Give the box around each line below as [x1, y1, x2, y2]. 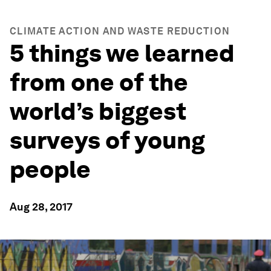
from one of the [10, 68, 188, 97]
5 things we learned [10, 39, 235, 68]
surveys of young [10, 126, 205, 155]
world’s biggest [10, 97, 186, 126]
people [10, 155, 91, 184]
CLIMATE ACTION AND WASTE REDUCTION [10, 25, 230, 37]
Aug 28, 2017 [10, 200, 73, 213]
